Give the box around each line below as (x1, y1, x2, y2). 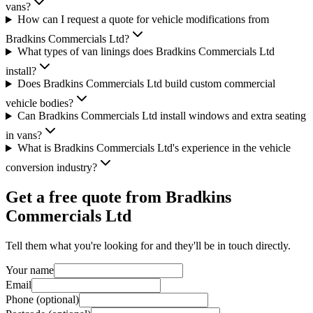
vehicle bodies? (6, 97, 73, 110)
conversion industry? (6, 161, 97, 174)
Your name (6, 264, 54, 277)
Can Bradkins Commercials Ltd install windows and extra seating (17, 110, 306, 122)
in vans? (6, 129, 42, 142)
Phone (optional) (6, 293, 79, 306)
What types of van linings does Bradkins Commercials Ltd (17, 45, 275, 58)
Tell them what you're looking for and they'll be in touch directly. (6, 240, 291, 252)
